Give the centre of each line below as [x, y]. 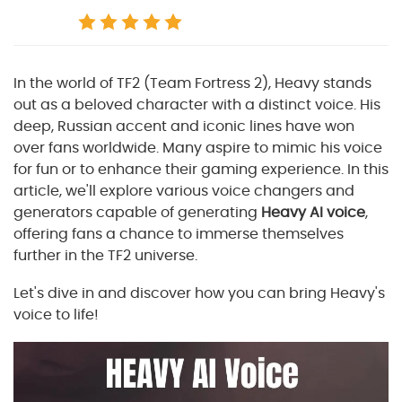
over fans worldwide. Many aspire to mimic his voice [198, 148]
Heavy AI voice [313, 212]
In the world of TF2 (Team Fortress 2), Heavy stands [192, 83]
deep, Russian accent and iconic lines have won [184, 126]
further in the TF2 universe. [105, 255]
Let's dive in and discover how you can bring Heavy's [199, 293]
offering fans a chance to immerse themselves [179, 234]
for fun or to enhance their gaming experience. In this [201, 169]
